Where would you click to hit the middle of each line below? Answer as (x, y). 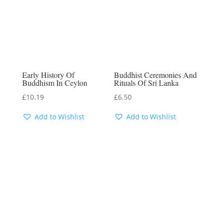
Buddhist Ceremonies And (156, 74)
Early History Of (48, 74)
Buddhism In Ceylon (55, 82)
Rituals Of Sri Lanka (147, 82)
